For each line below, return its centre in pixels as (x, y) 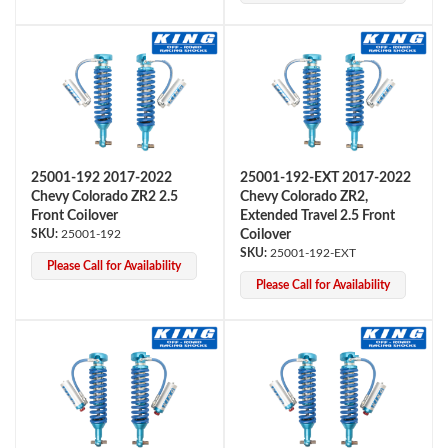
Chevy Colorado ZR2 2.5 (104, 197)
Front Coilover (74, 216)
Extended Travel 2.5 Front (317, 216)
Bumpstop (62, 210)
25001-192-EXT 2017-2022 (325, 178)
